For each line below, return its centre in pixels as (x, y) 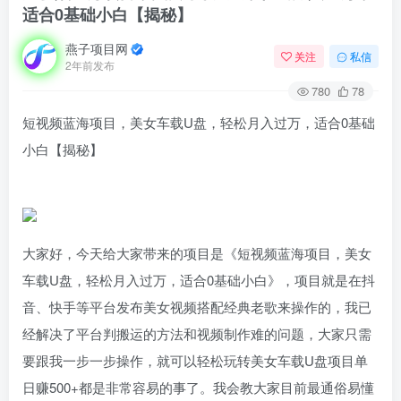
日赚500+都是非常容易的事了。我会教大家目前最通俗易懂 (198, 387)
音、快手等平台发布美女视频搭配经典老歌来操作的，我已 (197, 306)
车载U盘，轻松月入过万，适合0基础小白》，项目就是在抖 (199, 279)
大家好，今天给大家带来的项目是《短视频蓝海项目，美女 (197, 252)
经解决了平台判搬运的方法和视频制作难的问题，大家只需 (197, 333)
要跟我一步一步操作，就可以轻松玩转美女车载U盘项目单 (195, 360)
